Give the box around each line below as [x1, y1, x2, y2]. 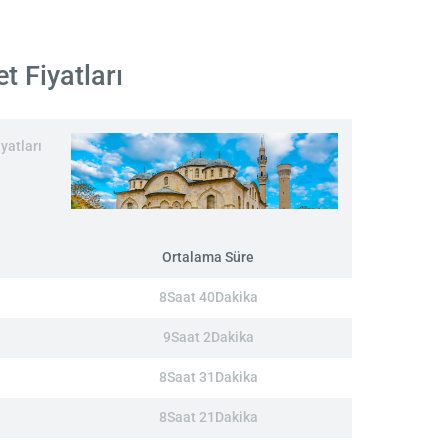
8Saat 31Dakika [158, 369, 258, 387]
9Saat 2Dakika [162, 329, 254, 347]
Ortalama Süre [162, 249, 254, 267]
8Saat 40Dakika [158, 289, 258, 307]
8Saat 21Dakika [158, 409, 258, 427]
